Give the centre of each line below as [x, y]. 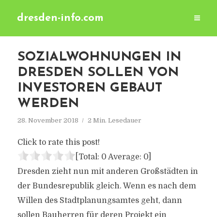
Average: [125, 157]
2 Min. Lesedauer [114, 120]
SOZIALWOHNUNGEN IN [99, 57]
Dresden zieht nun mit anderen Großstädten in [108, 171]
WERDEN [48, 104]
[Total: [88, 157]
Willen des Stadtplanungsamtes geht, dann [100, 201]
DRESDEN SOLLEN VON [98, 73]
